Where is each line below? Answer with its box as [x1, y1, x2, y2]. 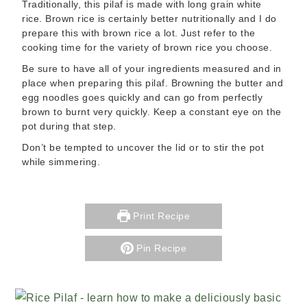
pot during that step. [22, 120, 116, 132]
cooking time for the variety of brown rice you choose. [22, 41, 273, 53]
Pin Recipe [133, 242, 187, 254]
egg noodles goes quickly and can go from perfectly [22, 91, 263, 103]
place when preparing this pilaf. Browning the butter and [22, 77, 284, 88]
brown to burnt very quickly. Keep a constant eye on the [22, 106, 282, 117]
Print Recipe [130, 210, 191, 221]
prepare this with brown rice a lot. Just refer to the [22, 27, 256, 38]
